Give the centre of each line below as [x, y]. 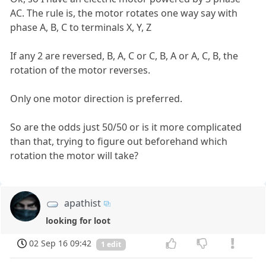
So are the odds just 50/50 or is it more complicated [126, 127]
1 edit [111, 244]
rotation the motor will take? [75, 156]
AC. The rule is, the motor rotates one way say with [124, 13]
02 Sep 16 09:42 [61, 243]
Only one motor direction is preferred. [96, 99]
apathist [83, 203]
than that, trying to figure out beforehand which [119, 142]
